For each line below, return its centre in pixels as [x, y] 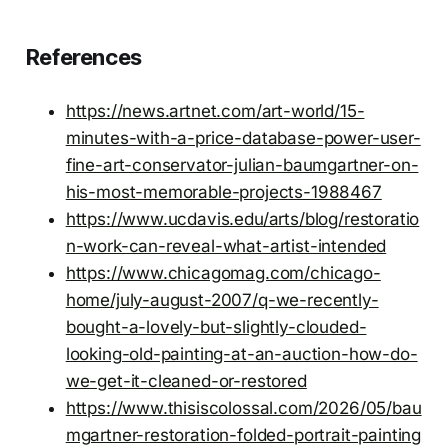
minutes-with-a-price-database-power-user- [243, 137]
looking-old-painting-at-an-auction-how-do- [241, 353]
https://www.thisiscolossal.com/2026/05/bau [243, 407]
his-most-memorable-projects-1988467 [223, 191]
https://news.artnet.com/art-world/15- [215, 110]
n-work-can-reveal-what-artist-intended [226, 245]
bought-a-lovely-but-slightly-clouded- [216, 326]
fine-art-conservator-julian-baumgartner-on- [242, 164]
